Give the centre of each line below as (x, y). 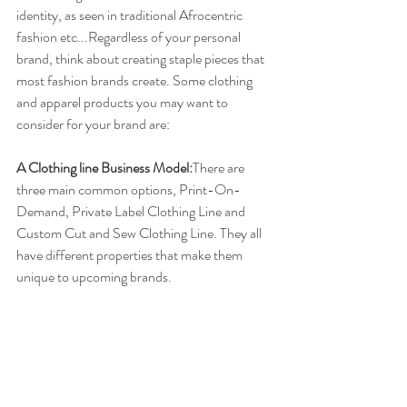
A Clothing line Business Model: (104, 168)
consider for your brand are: (93, 124)
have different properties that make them (131, 255)
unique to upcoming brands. (94, 277)
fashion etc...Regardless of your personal (130, 37)
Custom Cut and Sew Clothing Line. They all (140, 233)
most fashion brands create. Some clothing (136, 80)
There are (220, 168)
